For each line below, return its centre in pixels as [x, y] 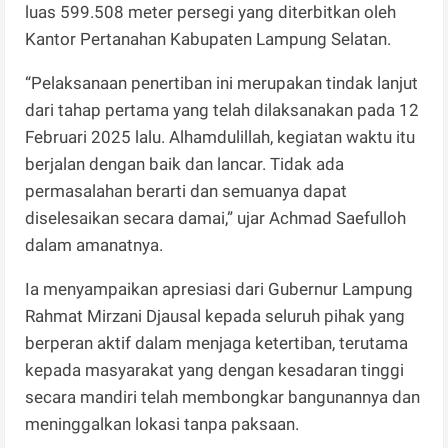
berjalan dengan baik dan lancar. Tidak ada [185, 163]
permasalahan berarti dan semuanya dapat [186, 190]
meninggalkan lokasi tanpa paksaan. [162, 423]
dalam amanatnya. [94, 244]
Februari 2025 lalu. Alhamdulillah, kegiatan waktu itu [220, 136]
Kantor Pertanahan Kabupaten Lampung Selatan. [208, 38]
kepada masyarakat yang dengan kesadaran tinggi [215, 369]
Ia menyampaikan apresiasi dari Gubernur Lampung [219, 288]
